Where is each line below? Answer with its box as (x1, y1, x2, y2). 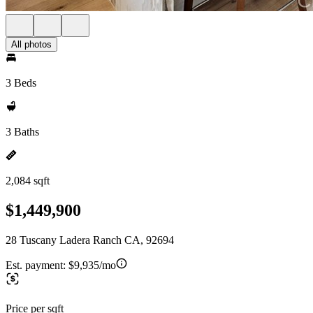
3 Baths (6, 126, 39, 138)
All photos (11, 39, 52, 50)
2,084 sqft (6, 175, 50, 187)
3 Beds (6, 77, 36, 89)
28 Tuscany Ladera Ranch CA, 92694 (6, 233, 174, 246)
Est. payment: (6, 259, 68, 271)
